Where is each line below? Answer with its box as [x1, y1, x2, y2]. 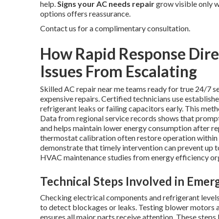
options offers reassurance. [40, 9, 131, 18]
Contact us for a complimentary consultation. [40, 23, 190, 33]
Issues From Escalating [40, 62, 197, 81]
